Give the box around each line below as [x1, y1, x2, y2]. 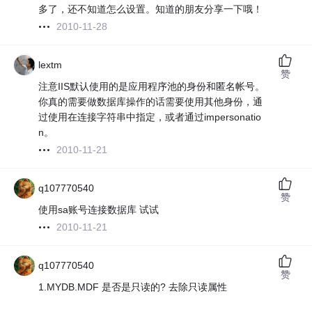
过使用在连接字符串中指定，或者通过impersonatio [38, 111, 262, 123]
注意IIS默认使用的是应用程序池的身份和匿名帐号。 [38, 81, 265, 93]
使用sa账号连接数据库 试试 [38, 204, 159, 216]
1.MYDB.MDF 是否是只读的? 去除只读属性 [38, 281, 228, 293]
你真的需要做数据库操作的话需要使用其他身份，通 [38, 96, 263, 108]
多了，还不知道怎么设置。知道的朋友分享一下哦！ [38, 3, 263, 15]
